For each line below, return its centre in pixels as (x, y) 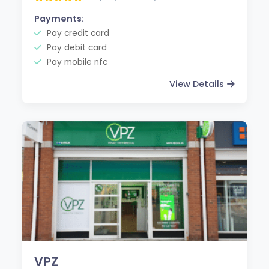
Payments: (59, 18)
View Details (196, 84)
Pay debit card (76, 47)
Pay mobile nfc (76, 62)
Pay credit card (77, 33)
